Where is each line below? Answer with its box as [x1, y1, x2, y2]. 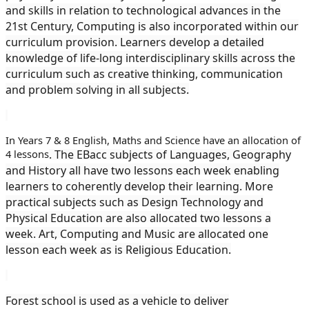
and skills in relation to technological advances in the [6, 2, 281, 18]
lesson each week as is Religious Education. [6, 241, 231, 257]
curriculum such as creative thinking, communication [6, 66, 283, 81]
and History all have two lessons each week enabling [6, 162, 279, 178]
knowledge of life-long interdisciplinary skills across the [6, 50, 295, 66]
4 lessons [6, 146, 49, 161]
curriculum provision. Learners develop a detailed [6, 34, 264, 50]
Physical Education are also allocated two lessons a [6, 210, 271, 226]
